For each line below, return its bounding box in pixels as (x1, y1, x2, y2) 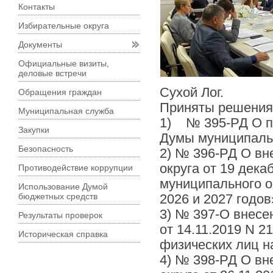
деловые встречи (18, 68, 87, 79)
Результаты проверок (18, 210, 102, 221)
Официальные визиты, (18, 58, 109, 69)
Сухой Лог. (160, 85, 224, 101)
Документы (18, 40, 62, 50)
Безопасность (18, 144, 73, 154)
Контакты (18, 2, 55, 12)
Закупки (18, 125, 49, 135)
